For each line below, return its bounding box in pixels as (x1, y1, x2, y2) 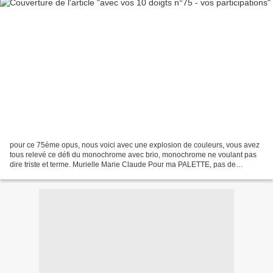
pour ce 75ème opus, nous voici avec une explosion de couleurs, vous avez (10, 141, 260, 150)
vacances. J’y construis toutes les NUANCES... (10, 170, 163, 179)
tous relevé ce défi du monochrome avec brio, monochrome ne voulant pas (10, 151, 257, 160)
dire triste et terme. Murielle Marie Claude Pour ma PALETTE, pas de (10, 160, 236, 169)
